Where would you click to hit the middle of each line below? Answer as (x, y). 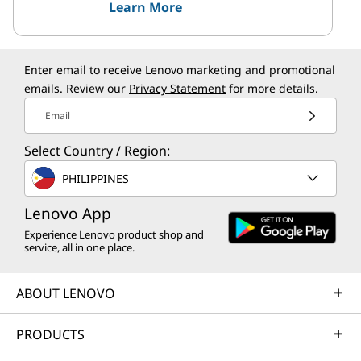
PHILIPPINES (95, 178)
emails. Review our (77, 89)
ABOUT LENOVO (66, 294)
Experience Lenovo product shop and (114, 235)
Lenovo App (68, 214)
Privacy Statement (177, 89)
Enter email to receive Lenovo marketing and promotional (180, 70)
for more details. (272, 89)
